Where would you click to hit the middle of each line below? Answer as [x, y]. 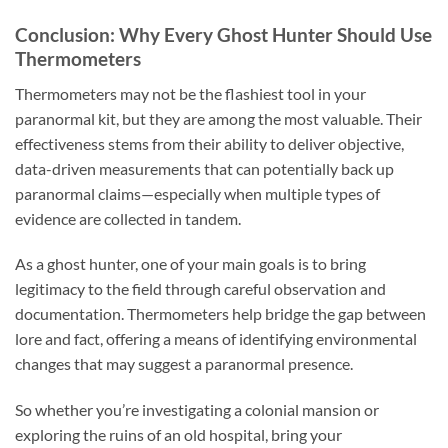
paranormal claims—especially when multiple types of [197, 193]
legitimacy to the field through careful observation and [200, 289]
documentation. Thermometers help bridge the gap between [220, 314]
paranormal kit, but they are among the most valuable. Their [218, 118]
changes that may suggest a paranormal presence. [184, 364]
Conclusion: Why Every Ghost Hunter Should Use [223, 35]
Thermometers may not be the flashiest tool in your [190, 93]
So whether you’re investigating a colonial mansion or [197, 410]
